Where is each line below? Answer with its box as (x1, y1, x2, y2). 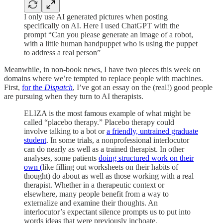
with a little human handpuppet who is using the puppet (24, 39, 198, 48)
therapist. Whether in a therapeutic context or (24, 180, 164, 189)
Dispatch (44, 83, 73, 92)
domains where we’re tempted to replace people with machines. (4, 74, 203, 83)
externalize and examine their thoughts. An (24, 198, 158, 207)
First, (4, 83, 22, 92)
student (24, 135, 46, 144)
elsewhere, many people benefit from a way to (24, 189, 169, 198)
